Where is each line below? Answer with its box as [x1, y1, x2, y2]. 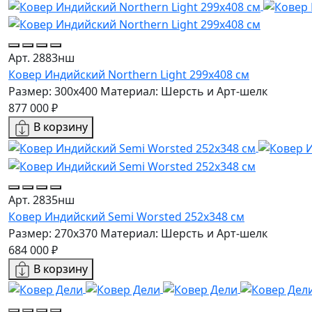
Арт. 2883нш [8, 50, 75, 66]
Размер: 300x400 [8, 84, 97, 100]
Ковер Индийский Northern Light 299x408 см [8, 67, 249, 83]
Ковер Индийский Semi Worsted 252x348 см [8, 208, 244, 224]
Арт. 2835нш [8, 192, 75, 208]
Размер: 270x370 [8, 225, 97, 241]
